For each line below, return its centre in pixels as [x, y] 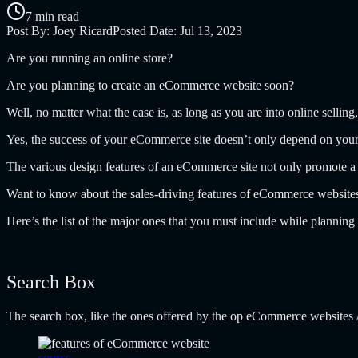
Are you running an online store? [91, 58]
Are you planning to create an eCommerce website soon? [152, 85]
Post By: [30, 30]
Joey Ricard [83, 30]
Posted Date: [146, 30]
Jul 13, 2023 [211, 30]
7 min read [52, 16]
